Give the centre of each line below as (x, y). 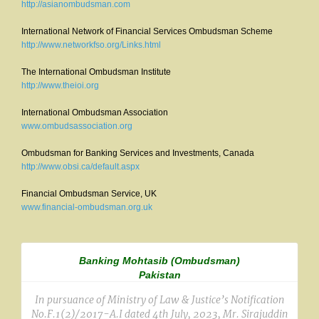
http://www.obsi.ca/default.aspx (80, 167)
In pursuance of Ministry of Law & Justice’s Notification (159, 300)
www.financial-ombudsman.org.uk (87, 207)
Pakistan (159, 275)
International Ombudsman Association (95, 113)
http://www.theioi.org (60, 85)
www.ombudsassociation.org (77, 126)
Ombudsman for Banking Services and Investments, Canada (138, 153)
